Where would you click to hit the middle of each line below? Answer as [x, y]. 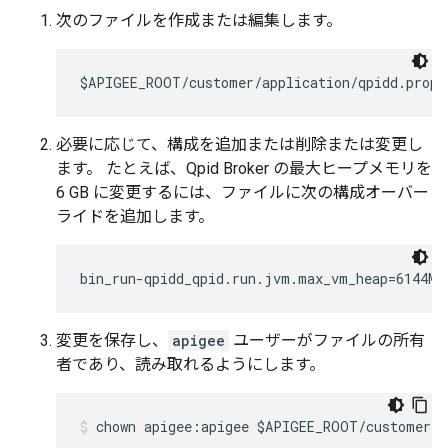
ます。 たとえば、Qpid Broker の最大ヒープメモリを [244, 168]
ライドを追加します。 [135, 216]
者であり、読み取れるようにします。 [190, 364]
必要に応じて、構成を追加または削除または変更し [239, 144]
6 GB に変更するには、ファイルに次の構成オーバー [242, 192]
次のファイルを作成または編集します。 [199, 20]
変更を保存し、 [112, 340]
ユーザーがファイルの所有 [327, 340]
